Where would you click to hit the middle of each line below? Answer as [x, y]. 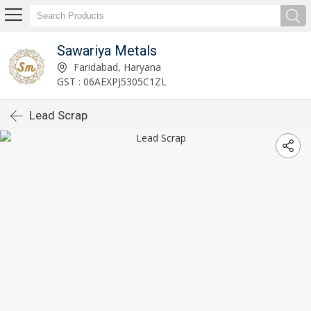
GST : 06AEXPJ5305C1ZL [111, 81]
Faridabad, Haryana [116, 67]
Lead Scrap [58, 115]
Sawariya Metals [107, 50]
